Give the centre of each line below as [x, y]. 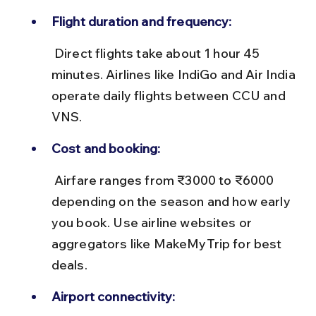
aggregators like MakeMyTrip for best [168, 243]
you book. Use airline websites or [153, 222]
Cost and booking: [106, 148]
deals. [69, 265]
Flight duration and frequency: [141, 21]
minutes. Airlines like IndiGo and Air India [175, 74]
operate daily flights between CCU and [170, 95]
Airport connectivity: [113, 296]
